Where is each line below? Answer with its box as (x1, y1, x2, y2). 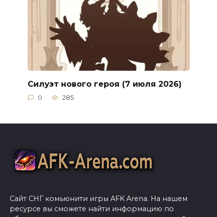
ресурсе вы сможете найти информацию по (10, 204, 174, 214)
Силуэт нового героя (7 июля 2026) (27, 79, 182, 89)
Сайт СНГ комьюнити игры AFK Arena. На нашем (10, 194, 187, 203)
